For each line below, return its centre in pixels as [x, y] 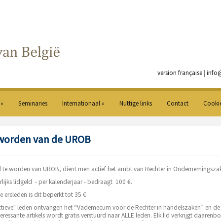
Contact [178, 103]
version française [180, 73]
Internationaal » [83, 103]
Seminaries [33, 103]
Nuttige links [136, 103]
